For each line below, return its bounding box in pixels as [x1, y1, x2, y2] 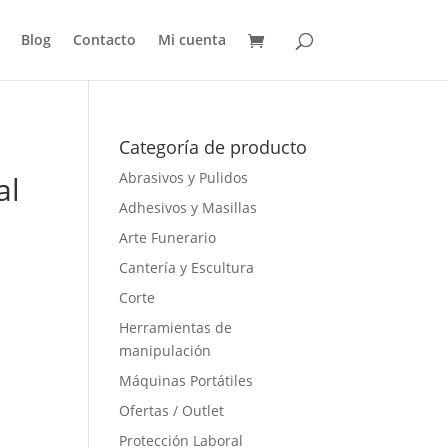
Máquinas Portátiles [119, 371, 254, 390]
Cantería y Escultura [119, 258, 255, 277]
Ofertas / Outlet [119, 401, 225, 420]
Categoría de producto [119, 135, 308, 159]
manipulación [119, 341, 212, 360]
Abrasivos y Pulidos [119, 168, 249, 187]
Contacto [72, 30, 136, 49]
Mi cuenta [157, 30, 226, 49]
